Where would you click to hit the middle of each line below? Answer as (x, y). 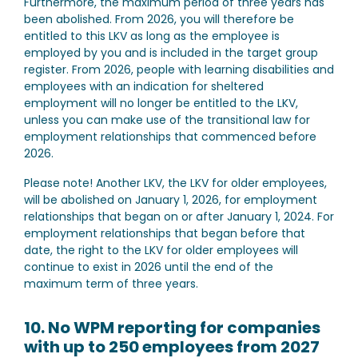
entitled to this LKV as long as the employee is (152, 36)
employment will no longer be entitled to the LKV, (161, 103)
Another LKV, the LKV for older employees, (210, 183)
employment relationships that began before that (165, 233)
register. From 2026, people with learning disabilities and (179, 70)
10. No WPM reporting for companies (172, 328)
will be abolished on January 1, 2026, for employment (171, 200)
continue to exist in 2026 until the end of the (149, 267)
